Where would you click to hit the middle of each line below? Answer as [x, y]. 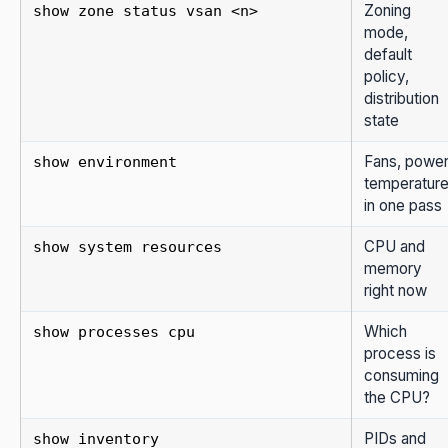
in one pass [403, 205]
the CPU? [397, 397]
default [388, 54]
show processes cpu [114, 331]
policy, [386, 76]
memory [393, 268]
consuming [401, 375]
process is [400, 353]
